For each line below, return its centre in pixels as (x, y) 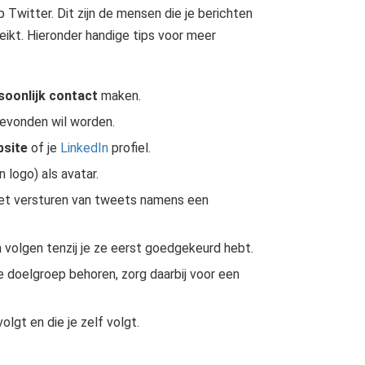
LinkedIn (84, 148)
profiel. (129, 148)
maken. (119, 96)
